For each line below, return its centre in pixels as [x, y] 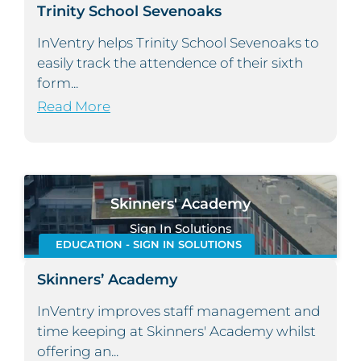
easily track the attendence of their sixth [170, 63]
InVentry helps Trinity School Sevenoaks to [178, 43]
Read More [74, 107]
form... [58, 83]
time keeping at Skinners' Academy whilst [176, 332]
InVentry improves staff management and [178, 311]
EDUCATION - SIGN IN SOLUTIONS [148, 245]
